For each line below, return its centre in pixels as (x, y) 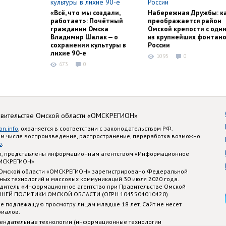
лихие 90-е (68, 53)
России (159, 45)
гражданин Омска (79, 29)
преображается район (185, 21)
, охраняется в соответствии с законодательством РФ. (95, 128)
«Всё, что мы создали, (85, 13)
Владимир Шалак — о (84, 37)
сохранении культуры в (88, 45)
